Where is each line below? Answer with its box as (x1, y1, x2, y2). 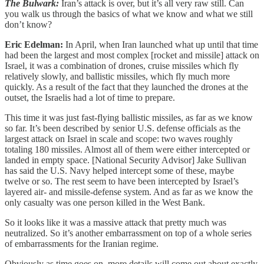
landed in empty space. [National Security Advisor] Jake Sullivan (5, 155, 246, 165)
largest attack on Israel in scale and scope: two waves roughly (5, 134, 233, 144)
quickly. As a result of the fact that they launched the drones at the (5, 82, 248, 92)
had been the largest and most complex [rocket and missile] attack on (5, 50, 259, 60)
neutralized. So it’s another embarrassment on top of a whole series (5, 228, 252, 238)
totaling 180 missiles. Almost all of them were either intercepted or (5, 144, 250, 154)
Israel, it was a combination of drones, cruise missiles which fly (5, 61, 239, 71)
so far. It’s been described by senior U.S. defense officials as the (5, 123, 240, 133)
